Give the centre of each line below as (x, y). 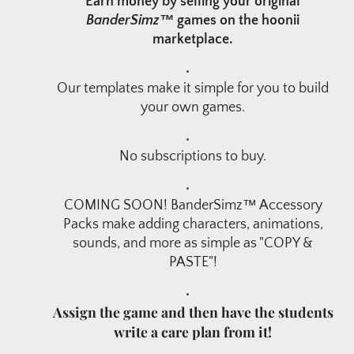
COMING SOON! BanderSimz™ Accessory (193, 205)
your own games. (193, 107)
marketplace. (193, 40)
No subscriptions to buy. (193, 156)
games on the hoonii (237, 21)
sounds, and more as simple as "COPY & (193, 243)
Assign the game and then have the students (193, 312)
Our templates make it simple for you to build (193, 88)
